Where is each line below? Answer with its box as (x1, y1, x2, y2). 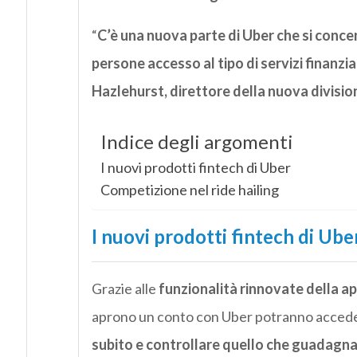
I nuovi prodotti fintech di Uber (100, 159, 291, 177)
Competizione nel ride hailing (100, 181, 279, 199)
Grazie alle (91, 280, 159, 298)
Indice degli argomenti (100, 130, 293, 154)
